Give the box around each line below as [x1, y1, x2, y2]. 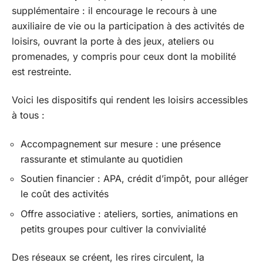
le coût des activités [21, 188, 109, 200]
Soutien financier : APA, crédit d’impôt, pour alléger [21, 173, 248, 184]
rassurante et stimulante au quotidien [21, 153, 183, 165]
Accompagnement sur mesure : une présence [21, 137, 221, 150]
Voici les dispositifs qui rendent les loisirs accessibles [12, 94, 248, 106]
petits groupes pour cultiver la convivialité [21, 222, 206, 235]
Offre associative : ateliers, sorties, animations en [21, 207, 238, 220]
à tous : [12, 109, 45, 121]
